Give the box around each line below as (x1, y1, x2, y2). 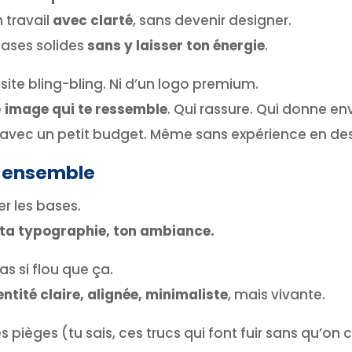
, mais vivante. (227, 284, 325, 304)
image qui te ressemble (4, 99, 167, 119)
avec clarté (52, 10, 133, 30)
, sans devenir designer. (132, 10, 291, 30)
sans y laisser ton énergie (86, 35, 265, 55)
